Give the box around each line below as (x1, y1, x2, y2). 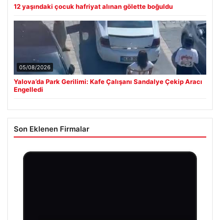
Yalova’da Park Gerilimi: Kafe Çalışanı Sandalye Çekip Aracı (14, 77, 202, 85)
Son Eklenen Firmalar (14, 124, 89, 134)
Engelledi (14, 85, 43, 93)
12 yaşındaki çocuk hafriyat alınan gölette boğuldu (14, 2, 173, 10)
